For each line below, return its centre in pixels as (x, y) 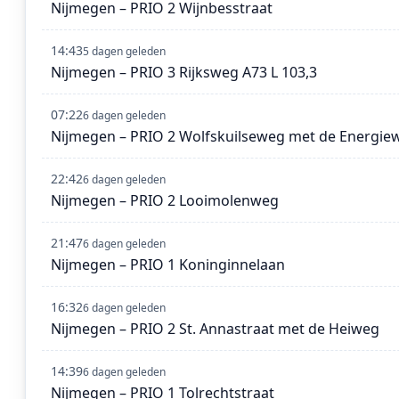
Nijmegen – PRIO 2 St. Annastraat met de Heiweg (215, 329)
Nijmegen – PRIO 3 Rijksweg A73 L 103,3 (184, 73)
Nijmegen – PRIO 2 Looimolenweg (165, 201)
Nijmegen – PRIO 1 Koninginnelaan (168, 265)
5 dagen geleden (124, 52)
